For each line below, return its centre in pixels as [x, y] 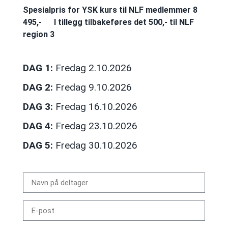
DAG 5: [38, 145]
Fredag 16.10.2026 [95, 106]
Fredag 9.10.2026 [92, 87]
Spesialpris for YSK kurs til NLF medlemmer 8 [110, 10]
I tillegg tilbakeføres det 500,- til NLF [124, 22]
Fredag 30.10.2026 [95, 145]
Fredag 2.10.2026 [92, 68]
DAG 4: [38, 126]
